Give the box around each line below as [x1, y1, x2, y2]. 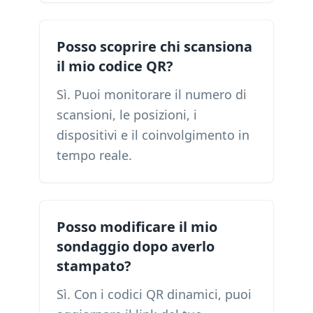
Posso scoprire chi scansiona [57, 37, 252, 56]
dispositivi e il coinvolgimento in [57, 126, 249, 143]
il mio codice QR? [57, 57, 173, 75]
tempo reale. [57, 147, 132, 163]
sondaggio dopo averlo [57, 237, 214, 256]
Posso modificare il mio [57, 217, 217, 236]
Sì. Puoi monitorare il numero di [57, 86, 247, 103]
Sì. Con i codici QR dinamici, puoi [57, 286, 252, 303]
